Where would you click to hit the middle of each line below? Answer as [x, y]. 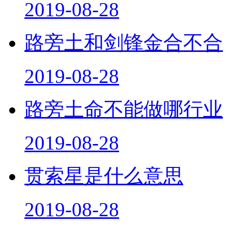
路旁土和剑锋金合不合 [124, 34]
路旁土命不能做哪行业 [124, 101]
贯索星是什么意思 [104, 167]
